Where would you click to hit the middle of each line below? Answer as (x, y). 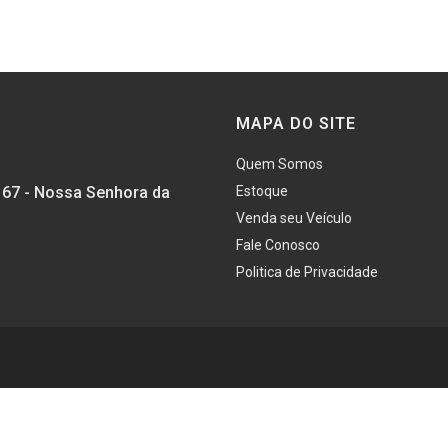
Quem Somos (279, 164)
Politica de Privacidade (307, 272)
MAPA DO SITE (296, 123)
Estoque (262, 191)
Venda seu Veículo (294, 218)
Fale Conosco (278, 245)
